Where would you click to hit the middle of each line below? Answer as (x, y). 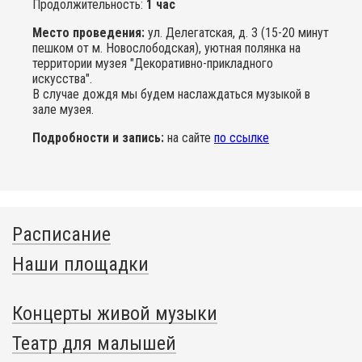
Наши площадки (80, 265)
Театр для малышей (94, 344)
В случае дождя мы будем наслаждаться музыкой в (171, 95)
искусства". (64, 79)
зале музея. (63, 110)
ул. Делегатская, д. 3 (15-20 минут (237, 33)
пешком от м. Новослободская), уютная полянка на (166, 48)
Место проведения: (88, 33)
